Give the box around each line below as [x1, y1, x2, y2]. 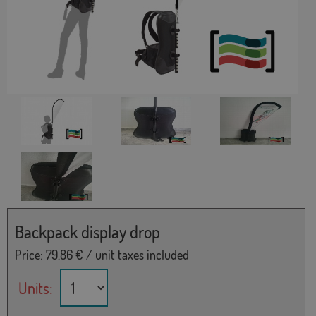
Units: [18, 277, 53, 298]
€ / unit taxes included [73, 246, 189, 262]
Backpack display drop [15, 220, 160, 243]
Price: [15, 246, 46, 262]
